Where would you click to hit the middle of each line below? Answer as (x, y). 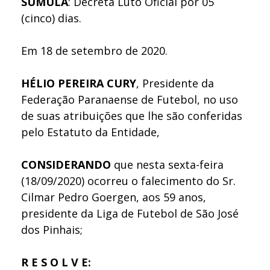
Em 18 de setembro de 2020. (94, 50)
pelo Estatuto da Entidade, (90, 132)
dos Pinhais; (52, 229)
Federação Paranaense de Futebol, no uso (130, 99)
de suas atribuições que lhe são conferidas (132, 115)
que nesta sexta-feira (169, 164)
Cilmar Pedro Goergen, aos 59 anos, (114, 197)
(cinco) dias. (51, 18)
